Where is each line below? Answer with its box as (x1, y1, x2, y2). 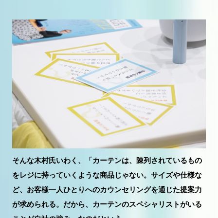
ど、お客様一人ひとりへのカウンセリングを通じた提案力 (12, 185, 202, 194)
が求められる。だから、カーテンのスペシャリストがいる (12, 200, 202, 208)
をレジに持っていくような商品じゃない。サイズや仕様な (12, 170, 202, 179)
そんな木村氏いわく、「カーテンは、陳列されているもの (12, 156, 202, 164)
